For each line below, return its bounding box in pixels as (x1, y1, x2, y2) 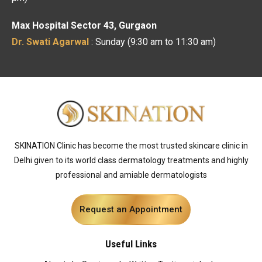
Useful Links (105, 237, 157, 250)
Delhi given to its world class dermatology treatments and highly (13, 155, 249, 165)
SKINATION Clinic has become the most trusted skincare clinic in (14, 140, 248, 150)
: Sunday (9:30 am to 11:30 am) (89, 36, 216, 47)
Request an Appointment (80, 204, 182, 215)
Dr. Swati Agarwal (12, 36, 89, 47)
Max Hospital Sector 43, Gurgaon (12, 19, 157, 31)
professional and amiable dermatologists (55, 170, 207, 180)
